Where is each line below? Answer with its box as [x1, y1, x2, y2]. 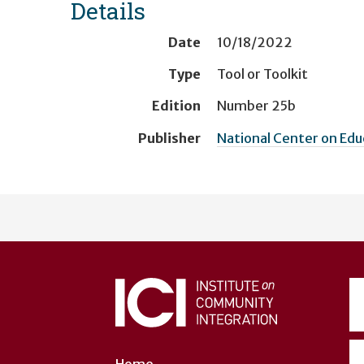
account [70, 221, 156, 253]
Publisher [138, 129, 201, 146]
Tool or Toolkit [217, 65, 308, 82]
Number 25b [217, 97, 296, 115]
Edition [152, 97, 201, 115]
